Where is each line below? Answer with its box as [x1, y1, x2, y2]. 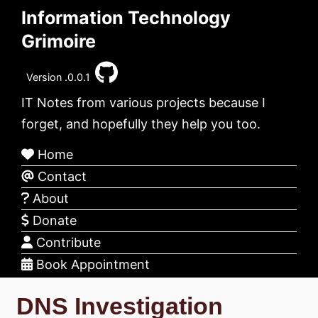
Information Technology [21, 7, 231, 28]
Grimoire [21, 31, 96, 52]
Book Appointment [32, 256, 150, 272]
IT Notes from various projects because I [21, 95, 265, 110]
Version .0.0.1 [26, 71, 91, 83]
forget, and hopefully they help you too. [21, 116, 261, 131]
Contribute [32, 234, 101, 250]
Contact [34, 168, 87, 184]
